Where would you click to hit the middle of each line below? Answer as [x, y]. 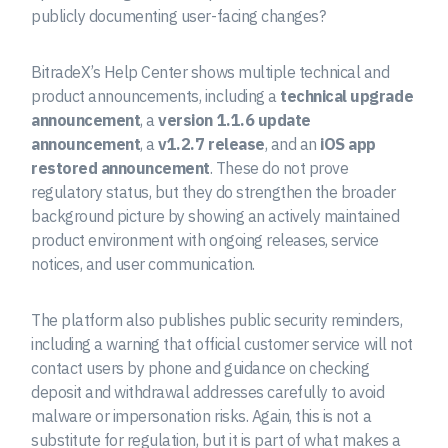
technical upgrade [347, 96]
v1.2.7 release [211, 144]
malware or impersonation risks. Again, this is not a [201, 416]
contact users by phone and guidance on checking [200, 368]
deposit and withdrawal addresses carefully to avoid [208, 392]
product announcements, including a [156, 96]
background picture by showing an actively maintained [215, 216]
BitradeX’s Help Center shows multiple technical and [210, 72]
